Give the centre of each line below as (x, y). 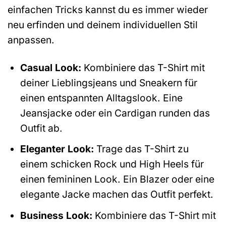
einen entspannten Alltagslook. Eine (101, 98)
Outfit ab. (41, 128)
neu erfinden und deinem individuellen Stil (103, 24)
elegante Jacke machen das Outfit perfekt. (117, 194)
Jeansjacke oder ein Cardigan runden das (115, 113)
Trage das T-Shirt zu (141, 149)
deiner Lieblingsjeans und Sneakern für (108, 82)
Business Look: (56, 215)
